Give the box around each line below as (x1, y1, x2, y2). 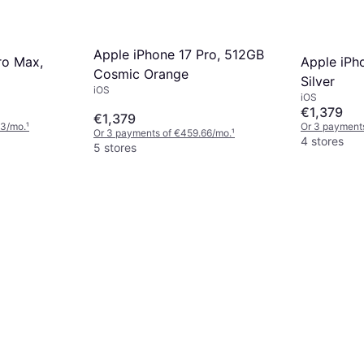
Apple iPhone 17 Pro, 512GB (93, 45, 264, 63)
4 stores (301, 133, 344, 148)
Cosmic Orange (93, 65, 188, 82)
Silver (301, 72, 335, 89)
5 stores (93, 140, 136, 154)
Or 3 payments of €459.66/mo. (93, 126, 232, 139)
